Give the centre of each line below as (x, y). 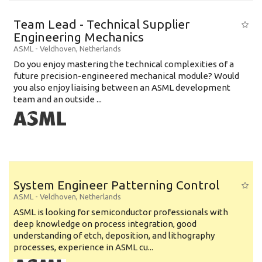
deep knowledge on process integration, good (105, 224)
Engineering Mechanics (79, 37)
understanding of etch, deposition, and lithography (114, 235)
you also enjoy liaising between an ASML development (122, 87)
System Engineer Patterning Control (116, 185)
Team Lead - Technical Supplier (102, 24)
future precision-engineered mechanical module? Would (126, 76)
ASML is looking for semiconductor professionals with (121, 212)
